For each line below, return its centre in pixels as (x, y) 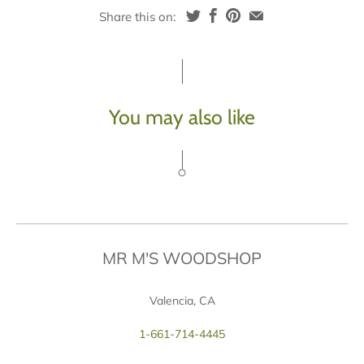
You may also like (182, 117)
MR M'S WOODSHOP (182, 258)
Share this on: (137, 17)
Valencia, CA (182, 301)
